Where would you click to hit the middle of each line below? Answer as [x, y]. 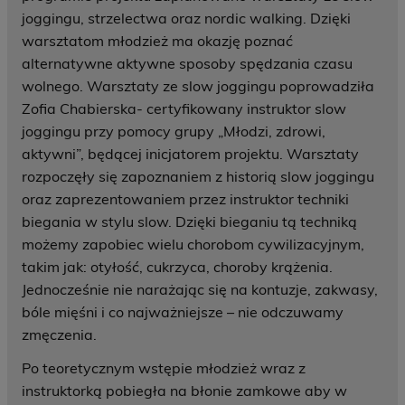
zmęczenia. [59, 335]
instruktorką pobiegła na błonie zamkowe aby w [184, 391]
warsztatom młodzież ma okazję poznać [157, 41]
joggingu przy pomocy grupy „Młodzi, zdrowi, [174, 132]
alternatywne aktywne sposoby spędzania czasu [187, 64]
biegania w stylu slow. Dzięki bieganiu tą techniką [189, 222]
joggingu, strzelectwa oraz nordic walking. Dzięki [186, 19]
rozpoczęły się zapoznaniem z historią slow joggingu [198, 177]
